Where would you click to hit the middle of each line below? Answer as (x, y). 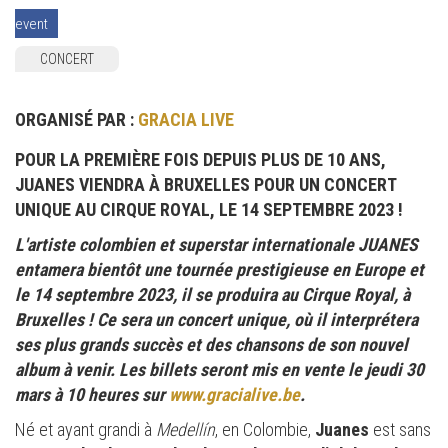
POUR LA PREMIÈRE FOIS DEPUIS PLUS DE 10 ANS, (200, 160)
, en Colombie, (265, 430)
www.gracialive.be (234, 395)
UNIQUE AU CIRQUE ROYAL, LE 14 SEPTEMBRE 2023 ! (209, 210)
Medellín (185, 430)
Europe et (389, 270)
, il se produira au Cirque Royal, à (291, 295)
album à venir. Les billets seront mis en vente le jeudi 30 (219, 370)
